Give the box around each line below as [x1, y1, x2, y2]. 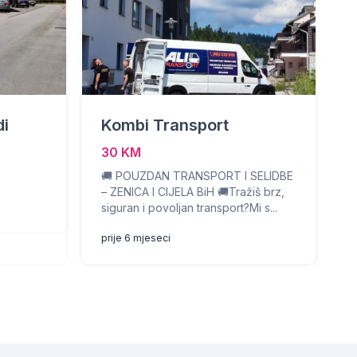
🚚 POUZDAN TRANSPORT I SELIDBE [100, 169, 293, 182]
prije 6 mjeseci [100, 232, 171, 244]
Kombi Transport [100, 116, 229, 135]
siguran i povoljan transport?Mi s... [100, 201, 277, 214]
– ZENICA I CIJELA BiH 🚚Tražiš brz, [100, 185, 284, 198]
